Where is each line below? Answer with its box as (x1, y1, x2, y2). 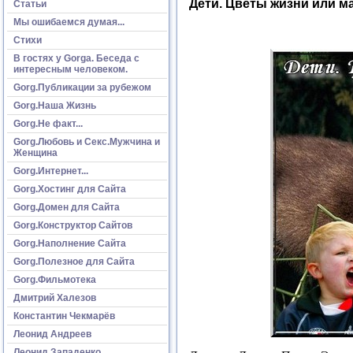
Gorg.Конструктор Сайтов (13, 219, 132, 231)
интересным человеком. (13, 63, 128, 75)
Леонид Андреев (13, 328, 91, 340)
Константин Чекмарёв (13, 310, 115, 321)
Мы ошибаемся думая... (13, 16, 124, 28)
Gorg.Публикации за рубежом (13, 81, 151, 93)
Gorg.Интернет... (13, 165, 88, 176)
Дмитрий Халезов (13, 292, 96, 303)
